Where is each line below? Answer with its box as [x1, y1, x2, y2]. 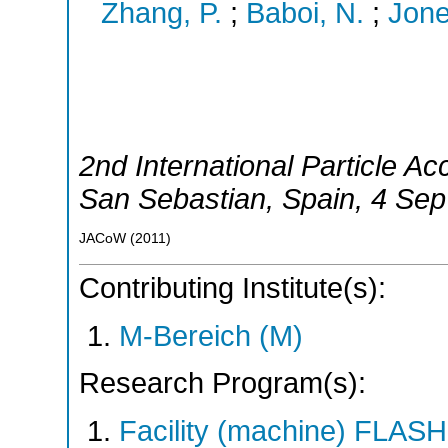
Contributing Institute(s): [79, 272, 386, 305]
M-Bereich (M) [119, 319, 303, 352]
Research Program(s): [79, 367, 366, 400]
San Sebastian [79, 182, 266, 215]
